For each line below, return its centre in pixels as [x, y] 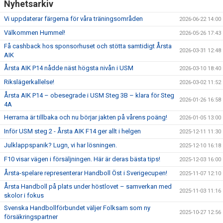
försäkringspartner [31, 217]
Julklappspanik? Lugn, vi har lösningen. [60, 145]
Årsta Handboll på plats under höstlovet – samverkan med [88, 186]
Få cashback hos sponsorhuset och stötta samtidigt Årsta [88, 46]
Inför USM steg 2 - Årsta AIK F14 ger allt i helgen [72, 131]
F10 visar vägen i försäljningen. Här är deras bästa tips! [82, 159]
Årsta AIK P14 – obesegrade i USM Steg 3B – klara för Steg [89, 95]
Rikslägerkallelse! [29, 82]
